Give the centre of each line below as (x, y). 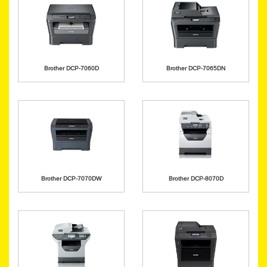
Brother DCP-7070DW (71, 178)
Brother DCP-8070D (196, 178)
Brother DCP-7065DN (196, 68)
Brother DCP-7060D (71, 68)
